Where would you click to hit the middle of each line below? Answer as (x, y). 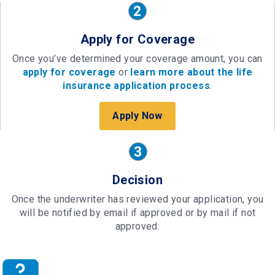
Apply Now (137, 115)
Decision (137, 180)
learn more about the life (192, 72)
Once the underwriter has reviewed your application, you (137, 199)
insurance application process (137, 85)
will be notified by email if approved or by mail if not (137, 212)
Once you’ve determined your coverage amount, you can (137, 58)
